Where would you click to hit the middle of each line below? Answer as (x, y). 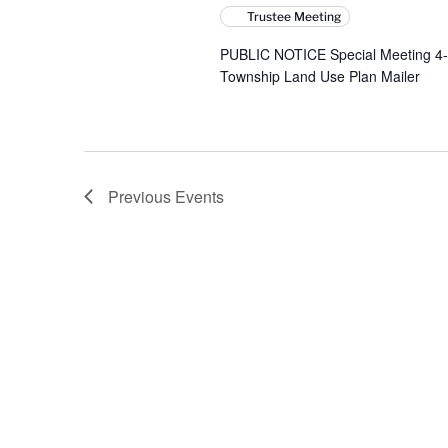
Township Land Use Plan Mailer (319, 76)
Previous (141, 196)
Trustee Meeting (293, 16)
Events (199, 196)
